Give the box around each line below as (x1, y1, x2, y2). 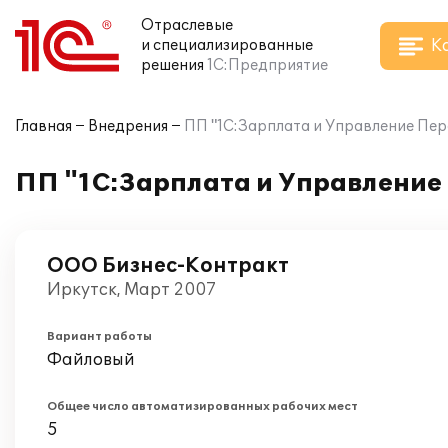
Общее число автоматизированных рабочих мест (47, 400, 358, 413)
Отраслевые (141, 17, 233, 34)
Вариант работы (47, 330, 152, 343)
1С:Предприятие (207, 57, 328, 74)
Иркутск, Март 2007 (47, 280, 216, 300)
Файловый (47, 350, 135, 370)
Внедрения (88, 118, 168, 135)
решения (141, 57, 204, 74)
